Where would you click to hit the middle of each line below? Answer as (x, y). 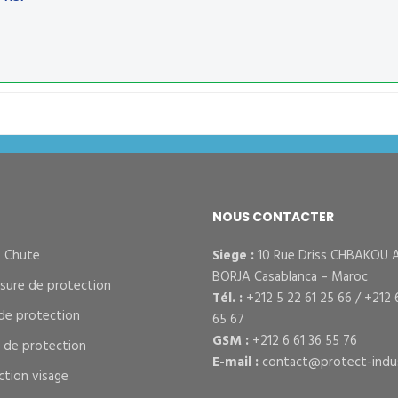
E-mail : (235, 362)
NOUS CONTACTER (273, 216)
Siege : (233, 255)
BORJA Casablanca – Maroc (290, 277)
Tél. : (227, 298)
